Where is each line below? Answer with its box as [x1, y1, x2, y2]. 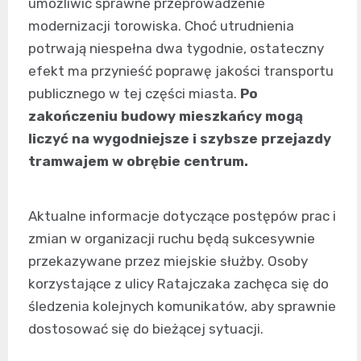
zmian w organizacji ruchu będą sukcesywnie [28, 230, 315, 247]
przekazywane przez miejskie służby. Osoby [28, 252, 308, 269]
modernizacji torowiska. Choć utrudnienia [28, 17, 294, 34]
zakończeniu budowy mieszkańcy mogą [28, 107, 303, 124]
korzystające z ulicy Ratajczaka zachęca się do [28, 275, 329, 292]
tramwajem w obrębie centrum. [28, 152, 248, 169]
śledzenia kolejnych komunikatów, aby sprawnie [28, 297, 336, 314]
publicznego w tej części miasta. [28, 85, 240, 102]
